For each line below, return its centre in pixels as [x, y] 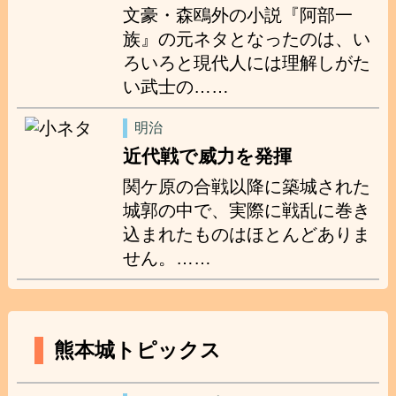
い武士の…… [176, 87]
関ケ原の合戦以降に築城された [247, 187]
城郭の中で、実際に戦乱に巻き [247, 211]
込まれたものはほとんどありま [247, 235]
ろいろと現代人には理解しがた [247, 63]
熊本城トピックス [137, 350]
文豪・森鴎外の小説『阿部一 [238, 15]
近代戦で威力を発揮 [208, 156]
